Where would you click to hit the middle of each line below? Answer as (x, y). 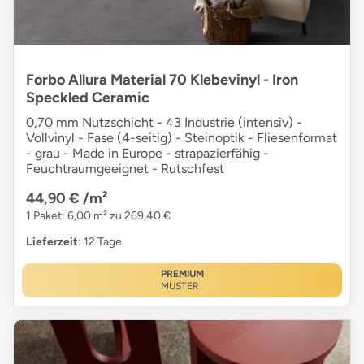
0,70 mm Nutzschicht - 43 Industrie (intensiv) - (164, 123)
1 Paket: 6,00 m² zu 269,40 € (98, 216)
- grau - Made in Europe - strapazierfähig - (147, 154)
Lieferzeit (52, 242)
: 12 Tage (100, 242)
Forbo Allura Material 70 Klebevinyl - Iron (162, 80)
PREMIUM (182, 274)
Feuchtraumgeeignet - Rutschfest (125, 169)
